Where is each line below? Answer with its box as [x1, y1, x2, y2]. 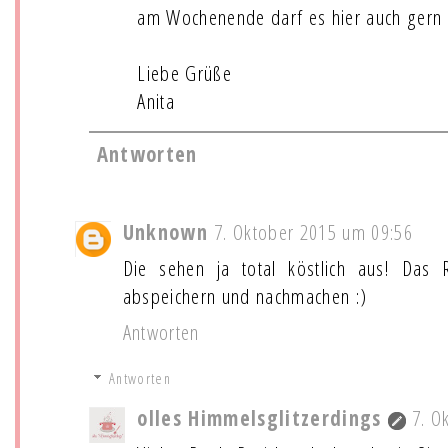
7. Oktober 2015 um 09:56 [214, 218, 413, 247]
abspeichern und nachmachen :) [122, 282, 368, 311]
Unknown [122, 218, 208, 247]
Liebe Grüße [137, 58, 232, 87]
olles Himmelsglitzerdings [137, 404, 382, 433]
